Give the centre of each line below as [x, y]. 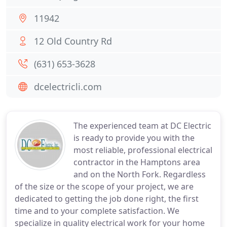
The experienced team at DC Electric [142, 126]
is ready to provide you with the [134, 138]
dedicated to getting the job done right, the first [107, 199]
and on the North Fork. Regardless [140, 174]
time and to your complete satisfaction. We [97, 211]
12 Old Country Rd [73, 41]
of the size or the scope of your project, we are [104, 186]
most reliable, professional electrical [143, 150]
